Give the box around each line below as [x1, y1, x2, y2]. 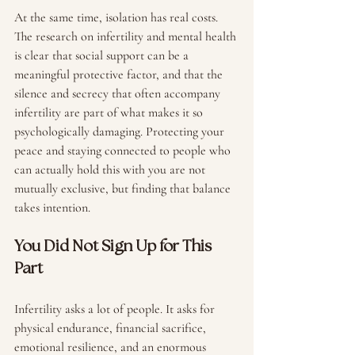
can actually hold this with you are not [14, 162, 208, 177]
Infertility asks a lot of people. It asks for [14, 301, 218, 317]
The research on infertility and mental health [14, 29, 239, 44]
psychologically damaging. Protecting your [14, 124, 227, 139]
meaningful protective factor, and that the [14, 67, 226, 82]
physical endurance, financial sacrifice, [14, 320, 209, 336]
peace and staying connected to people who [14, 143, 234, 158]
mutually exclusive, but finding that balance [14, 181, 234, 197]
